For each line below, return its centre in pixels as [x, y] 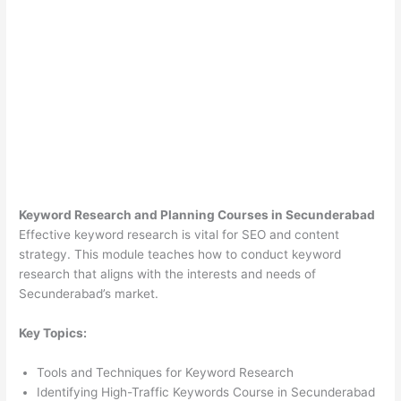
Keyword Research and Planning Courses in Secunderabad [197, 215]
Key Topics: [53, 333]
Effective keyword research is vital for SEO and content [179, 235]
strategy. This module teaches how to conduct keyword [180, 255]
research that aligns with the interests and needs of [168, 274]
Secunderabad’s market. [89, 294]
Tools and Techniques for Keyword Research [166, 373]
